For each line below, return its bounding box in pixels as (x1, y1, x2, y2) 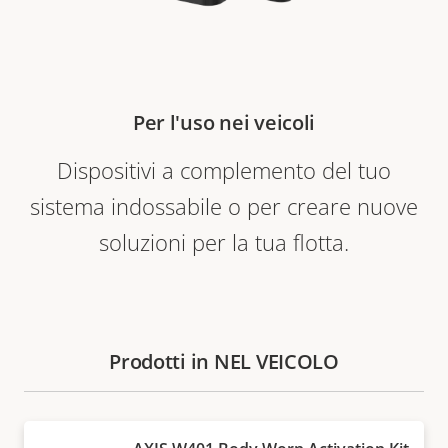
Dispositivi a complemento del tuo (57, 155, 391, 185)
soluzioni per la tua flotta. (99, 227, 349, 257)
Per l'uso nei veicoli (132, 109, 316, 136)
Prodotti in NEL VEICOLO (109, 348, 339, 375)
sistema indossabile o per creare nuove (30, 191, 418, 221)
